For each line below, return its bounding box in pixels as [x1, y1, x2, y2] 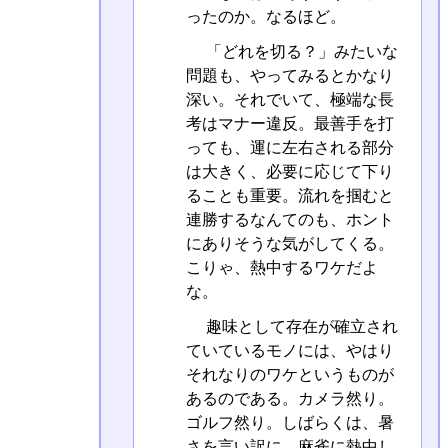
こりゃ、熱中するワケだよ [185, 259, 378, 277]
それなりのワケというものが [185, 366, 394, 384]
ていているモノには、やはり [185, 342, 394, 360]
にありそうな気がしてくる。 [185, 235, 394, 253]
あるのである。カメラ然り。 [185, 390, 394, 408]
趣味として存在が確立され [201, 318, 398, 336]
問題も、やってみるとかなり [185, 67, 394, 85]
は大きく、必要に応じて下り [185, 163, 394, 181]
